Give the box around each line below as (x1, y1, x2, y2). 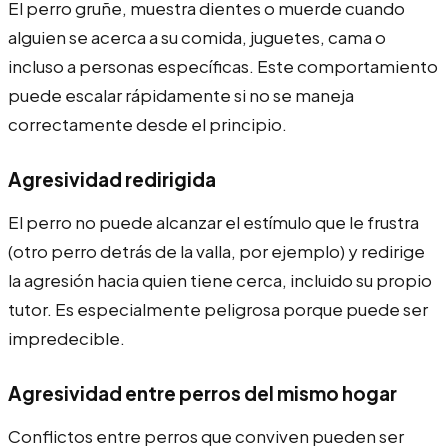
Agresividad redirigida (8, 166, 216, 191)
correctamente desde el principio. (8, 112, 287, 135)
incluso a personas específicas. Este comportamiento (8, 54, 438, 77)
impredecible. (8, 326, 125, 349)
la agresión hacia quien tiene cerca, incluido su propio (8, 268, 432, 291)
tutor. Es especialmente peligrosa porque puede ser (8, 297, 428, 320)
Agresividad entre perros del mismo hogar (8, 380, 397, 405)
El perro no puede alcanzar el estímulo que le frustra (8, 210, 419, 233)
